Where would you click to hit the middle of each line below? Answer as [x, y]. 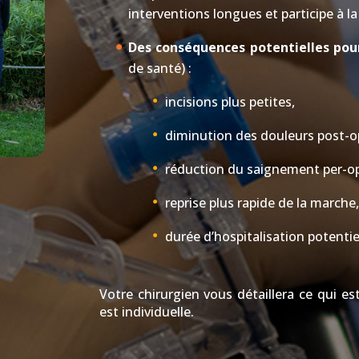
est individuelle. [146, 312]
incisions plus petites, [230, 102]
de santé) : [159, 68]
